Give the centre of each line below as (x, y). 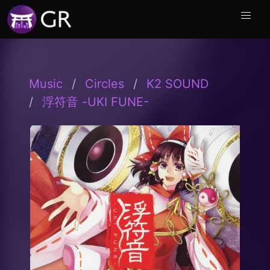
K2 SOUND (177, 84)
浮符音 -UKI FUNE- (96, 102)
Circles (105, 84)
